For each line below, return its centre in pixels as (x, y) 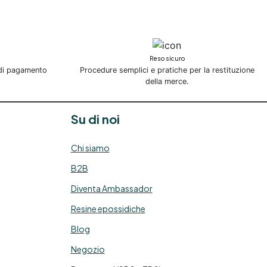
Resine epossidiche (108, 209)
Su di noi (95, 119)
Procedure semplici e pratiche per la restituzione (167, 70)
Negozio (88, 249)
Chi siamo (90, 148)
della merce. (167, 82)
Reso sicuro (167, 59)
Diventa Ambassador (111, 189)
